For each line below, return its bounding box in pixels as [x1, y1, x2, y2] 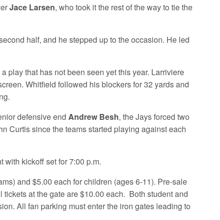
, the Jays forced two [119, 111, 190, 123]
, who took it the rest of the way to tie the [55, 1, 193, 13]
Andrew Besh [68, 111, 119, 123]
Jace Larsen [9, 1, 55, 13]
